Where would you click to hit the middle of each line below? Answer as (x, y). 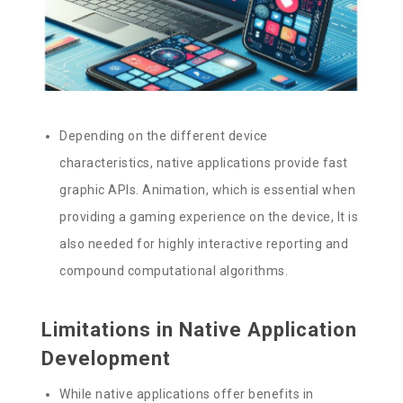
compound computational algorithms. (174, 270)
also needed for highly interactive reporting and (204, 243)
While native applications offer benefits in (187, 394)
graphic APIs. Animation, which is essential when (208, 189)
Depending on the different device (164, 135)
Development (107, 358)
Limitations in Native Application (200, 329)
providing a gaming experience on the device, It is (209, 216)
